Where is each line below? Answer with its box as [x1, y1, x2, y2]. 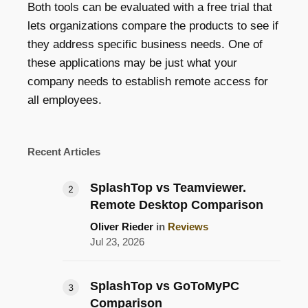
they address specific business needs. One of [27, 38, 263, 52]
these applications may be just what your [27, 56, 237, 70]
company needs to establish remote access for [27, 75, 268, 89]
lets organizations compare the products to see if [27, 19, 278, 33]
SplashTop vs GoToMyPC [90, 279, 239, 294]
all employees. [27, 93, 102, 107]
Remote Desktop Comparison [90, 198, 263, 212]
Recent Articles [27, 146, 100, 158]
